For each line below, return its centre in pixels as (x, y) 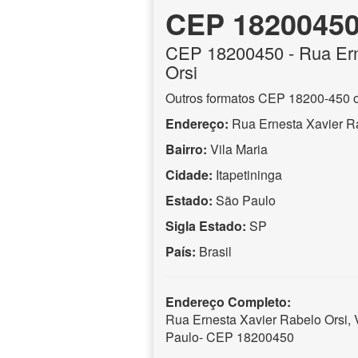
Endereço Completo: (228, 301)
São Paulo (244, 200)
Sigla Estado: (206, 225)
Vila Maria (237, 149)
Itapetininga (249, 174)
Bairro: (186, 149)
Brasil (215, 251)
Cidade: (189, 174)
